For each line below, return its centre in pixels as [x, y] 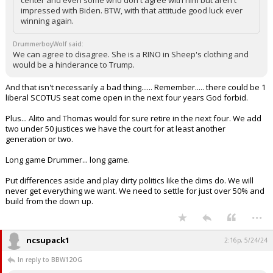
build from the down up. [49, 201]
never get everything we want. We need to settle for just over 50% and [135, 191]
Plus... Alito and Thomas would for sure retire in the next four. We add [133, 118]
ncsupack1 [48, 240]
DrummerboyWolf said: [48, 44]
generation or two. [39, 139]
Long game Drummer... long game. [68, 160]
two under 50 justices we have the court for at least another [115, 129]
